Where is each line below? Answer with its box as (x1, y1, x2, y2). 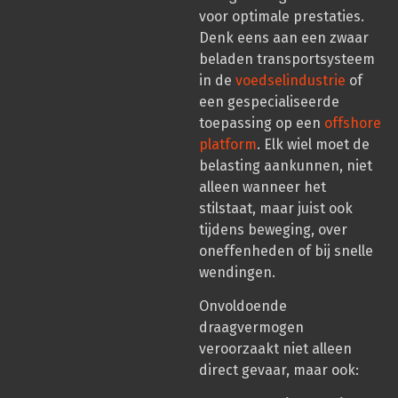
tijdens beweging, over (199, 220, 347, 238)
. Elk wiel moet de (257, 135, 370, 153)
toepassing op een (199, 114, 324, 131)
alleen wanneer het (199, 178, 326, 195)
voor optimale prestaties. (199, 7, 364, 25)
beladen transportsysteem (199, 50, 375, 68)
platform (199, 135, 257, 153)
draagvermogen (199, 319, 304, 337)
